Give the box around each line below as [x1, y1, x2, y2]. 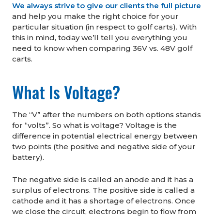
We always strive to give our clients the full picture [12, 1, 201, 11]
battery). [12, 153, 44, 162]
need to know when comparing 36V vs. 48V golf [12, 44, 192, 53]
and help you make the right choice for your [12, 12, 179, 21]
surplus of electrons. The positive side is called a [12, 186, 195, 195]
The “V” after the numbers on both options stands [12, 110, 201, 120]
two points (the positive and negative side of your [12, 142, 196, 152]
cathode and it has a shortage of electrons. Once [12, 196, 195, 206]
